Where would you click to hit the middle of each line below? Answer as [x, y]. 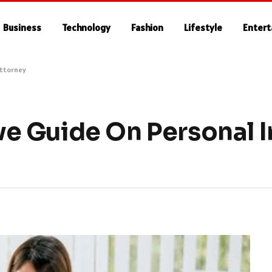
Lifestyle [203, 27]
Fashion [148, 27]
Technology [87, 27]
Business [22, 27]
